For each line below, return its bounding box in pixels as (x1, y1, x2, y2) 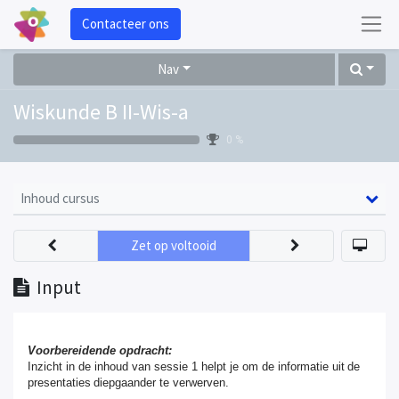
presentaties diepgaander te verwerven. (28, 375, 232, 389)
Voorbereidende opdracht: (28, 343, 175, 357)
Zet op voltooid (131, 236, 216, 254)
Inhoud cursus (20, 189, 100, 207)
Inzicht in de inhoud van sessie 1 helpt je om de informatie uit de (28, 359, 360, 373)
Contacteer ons (81, 15, 169, 33)
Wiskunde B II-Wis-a (13, 97, 189, 126)
